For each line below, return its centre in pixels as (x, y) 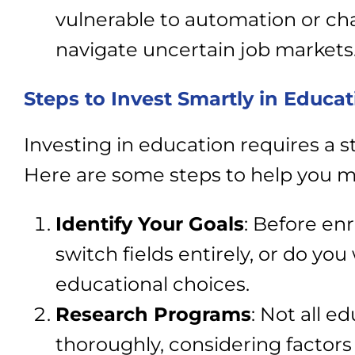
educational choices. (153, 284)
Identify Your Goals (150, 224)
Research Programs (153, 314)
